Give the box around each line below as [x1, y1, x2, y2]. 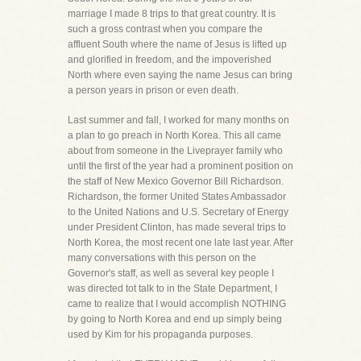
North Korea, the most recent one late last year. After [68, 237, 293, 248]
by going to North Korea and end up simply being [68, 313, 282, 325]
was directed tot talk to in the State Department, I [68, 283, 277, 294]
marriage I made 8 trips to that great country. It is [68, 8, 276, 19]
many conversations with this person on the [68, 252, 256, 263]
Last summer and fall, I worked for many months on [68, 114, 289, 126]
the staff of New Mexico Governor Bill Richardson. [68, 176, 284, 187]
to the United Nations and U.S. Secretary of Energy [68, 206, 288, 218]
